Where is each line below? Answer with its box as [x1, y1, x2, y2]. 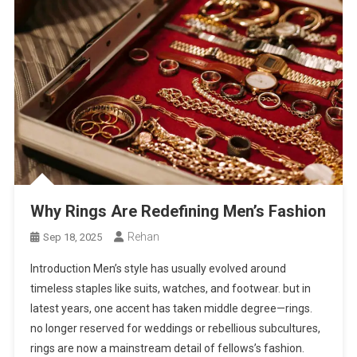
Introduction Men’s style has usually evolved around [30, 261, 287, 275]
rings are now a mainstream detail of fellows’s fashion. [30, 341, 305, 355]
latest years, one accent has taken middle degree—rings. [30, 301, 313, 315]
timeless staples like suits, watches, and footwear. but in [30, 281, 312, 295]
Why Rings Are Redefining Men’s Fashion [30, 201, 327, 221]
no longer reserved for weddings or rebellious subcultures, [30, 321, 321, 335]
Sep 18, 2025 [43, 230, 103, 243]
